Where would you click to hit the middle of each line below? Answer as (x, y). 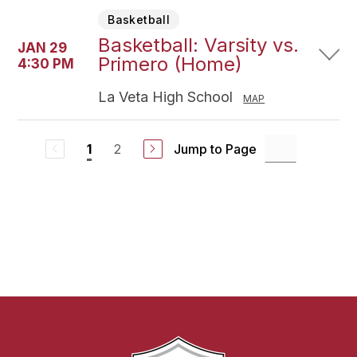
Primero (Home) (171, 64)
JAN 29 (43, 48)
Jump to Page (215, 149)
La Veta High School (168, 97)
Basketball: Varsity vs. (199, 45)
